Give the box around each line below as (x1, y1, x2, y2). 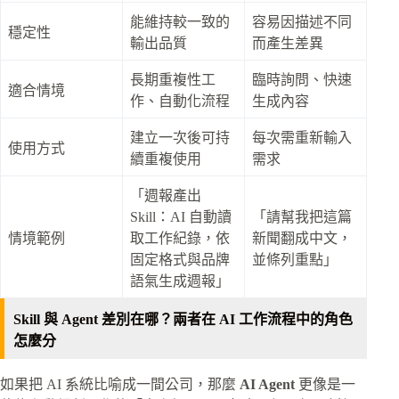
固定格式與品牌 (130, 252, 230, 268)
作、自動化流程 (130, 94, 230, 110)
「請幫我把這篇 (252, 209, 352, 225)
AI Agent (240, 377, 295, 393)
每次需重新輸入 (252, 130, 352, 146)
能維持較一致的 (130, 14, 230, 30)
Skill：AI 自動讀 (130, 209, 232, 225)
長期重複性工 (130, 72, 216, 88)
